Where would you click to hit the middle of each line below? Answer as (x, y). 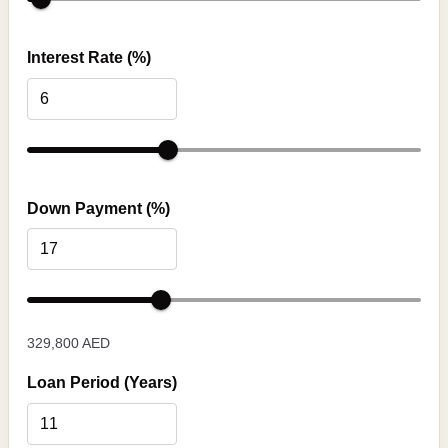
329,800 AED (68, 343)
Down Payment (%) (98, 208)
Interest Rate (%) (89, 57)
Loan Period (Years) (102, 383)
